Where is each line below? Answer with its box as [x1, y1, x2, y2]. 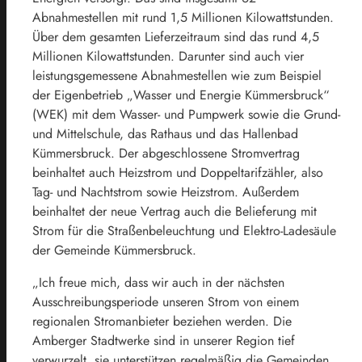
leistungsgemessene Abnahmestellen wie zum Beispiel [32, 65, 322, 85]
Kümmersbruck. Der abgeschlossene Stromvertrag [32, 143, 300, 162]
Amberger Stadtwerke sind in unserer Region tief [32, 330, 295, 350]
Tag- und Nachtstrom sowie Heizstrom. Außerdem [32, 182, 299, 201]
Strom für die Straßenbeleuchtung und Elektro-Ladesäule [32, 221, 336, 240]
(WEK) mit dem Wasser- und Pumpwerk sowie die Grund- [32, 104, 340, 124]
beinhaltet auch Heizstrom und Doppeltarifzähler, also [32, 162, 323, 182]
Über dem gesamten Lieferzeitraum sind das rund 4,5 [32, 27, 319, 46]
